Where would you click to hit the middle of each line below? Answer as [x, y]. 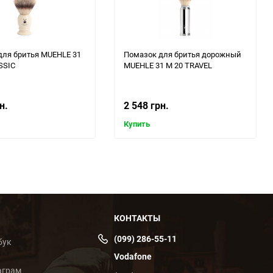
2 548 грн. [146, 106]
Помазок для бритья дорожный [183, 55]
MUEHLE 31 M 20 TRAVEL [168, 66]
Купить [137, 124]
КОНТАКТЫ [137, 218]
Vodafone [133, 257]
